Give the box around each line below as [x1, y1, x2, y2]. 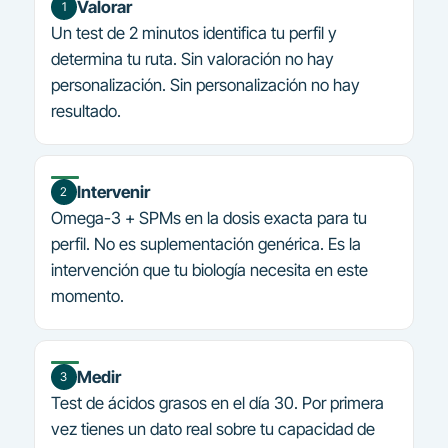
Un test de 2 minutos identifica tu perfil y [50, 22, 337, 43]
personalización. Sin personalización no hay [50, 74, 360, 95]
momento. [50, 285, 124, 306]
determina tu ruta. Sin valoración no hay [50, 48, 334, 69]
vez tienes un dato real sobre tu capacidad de [50, 418, 375, 439]
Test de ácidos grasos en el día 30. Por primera [50, 392, 384, 413]
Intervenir [76, 181, 150, 202]
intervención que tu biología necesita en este [50, 259, 368, 280]
